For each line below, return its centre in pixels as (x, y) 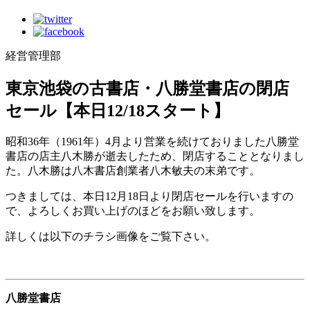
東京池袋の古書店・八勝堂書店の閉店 (147, 88)
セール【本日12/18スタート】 (118, 110)
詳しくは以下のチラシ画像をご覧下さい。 (111, 237)
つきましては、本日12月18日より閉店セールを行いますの (149, 197)
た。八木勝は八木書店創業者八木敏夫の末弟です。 (133, 171)
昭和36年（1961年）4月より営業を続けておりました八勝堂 (152, 142)
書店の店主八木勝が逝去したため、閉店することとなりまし (155, 156)
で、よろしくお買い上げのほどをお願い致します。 (133, 211)
